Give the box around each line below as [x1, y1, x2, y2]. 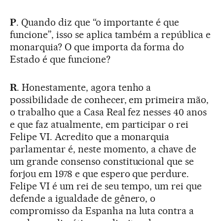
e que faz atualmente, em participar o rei [10, 118, 189, 130]
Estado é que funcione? [10, 53, 110, 65]
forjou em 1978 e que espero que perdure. [10, 167, 189, 180]
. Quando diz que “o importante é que [16, 16, 180, 28]
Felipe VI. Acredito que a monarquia [10, 130, 170, 143]
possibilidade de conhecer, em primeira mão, [10, 93, 209, 106]
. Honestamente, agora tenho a [16, 81, 151, 93]
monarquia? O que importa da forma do [10, 40, 184, 53]
